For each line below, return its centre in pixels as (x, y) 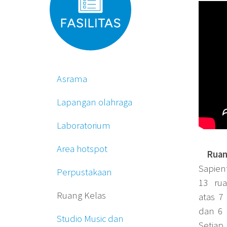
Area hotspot (82, 149)
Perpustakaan (84, 172)
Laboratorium (84, 126)
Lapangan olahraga (94, 102)
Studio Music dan (90, 219)
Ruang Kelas (81, 196)
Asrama (72, 79)
